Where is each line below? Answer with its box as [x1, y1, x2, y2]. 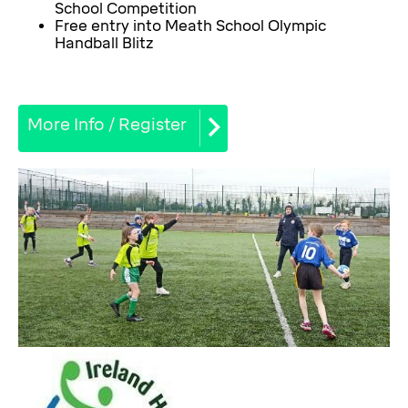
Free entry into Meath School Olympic [55, 16, 326, 35]
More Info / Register [27, 115, 187, 136]
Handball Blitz [55, 34, 158, 52]
